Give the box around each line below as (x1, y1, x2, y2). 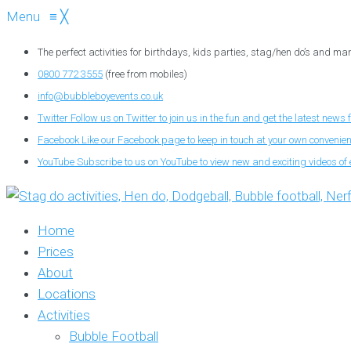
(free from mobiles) (103, 68, 187, 80)
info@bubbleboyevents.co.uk (38, 90, 163, 102)
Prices (38, 244, 74, 259)
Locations (38, 286, 96, 302)
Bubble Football (69, 328, 158, 344)
